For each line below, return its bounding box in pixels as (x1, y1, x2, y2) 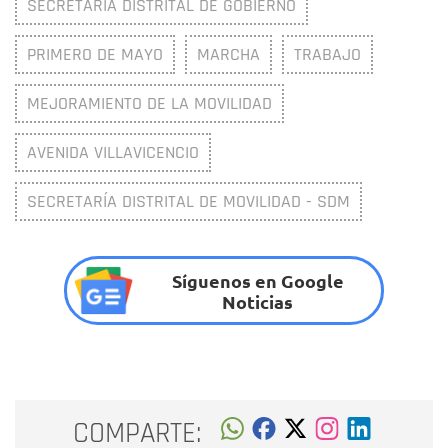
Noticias (222, 289, 294, 313)
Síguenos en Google (171, 268, 344, 292)
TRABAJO (294, 43, 361, 67)
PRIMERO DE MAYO (27, 43, 163, 67)
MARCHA (197, 43, 260, 67)
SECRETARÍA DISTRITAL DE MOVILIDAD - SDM (27, 190, 350, 214)
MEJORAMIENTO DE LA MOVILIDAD (27, 92, 272, 116)
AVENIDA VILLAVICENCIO (27, 141, 199, 165)
